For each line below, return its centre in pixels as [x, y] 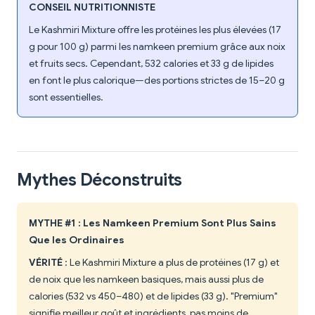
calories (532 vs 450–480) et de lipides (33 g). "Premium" [153, 296]
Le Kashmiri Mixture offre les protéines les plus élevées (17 [155, 30]
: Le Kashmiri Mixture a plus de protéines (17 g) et [171, 263]
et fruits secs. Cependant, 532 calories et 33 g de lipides [151, 64]
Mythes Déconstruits [99, 180]
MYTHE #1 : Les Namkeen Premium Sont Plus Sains [153, 223]
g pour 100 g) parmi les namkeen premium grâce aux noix [157, 47]
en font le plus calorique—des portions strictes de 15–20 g [157, 81]
